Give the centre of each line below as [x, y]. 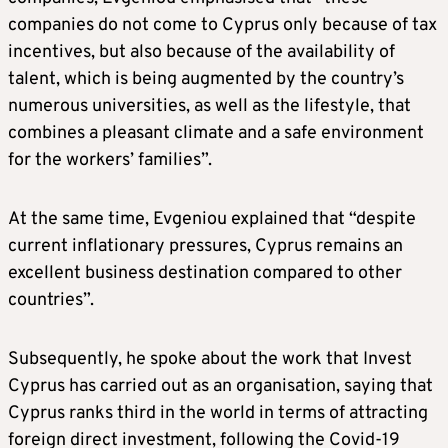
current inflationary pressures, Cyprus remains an [205, 246]
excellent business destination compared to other [205, 273]
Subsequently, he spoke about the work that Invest [210, 359]
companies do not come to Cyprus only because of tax [222, 25]
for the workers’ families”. [110, 160]
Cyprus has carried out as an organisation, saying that [220, 386]
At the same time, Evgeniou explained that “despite [212, 219]
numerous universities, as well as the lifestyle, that [209, 106]
